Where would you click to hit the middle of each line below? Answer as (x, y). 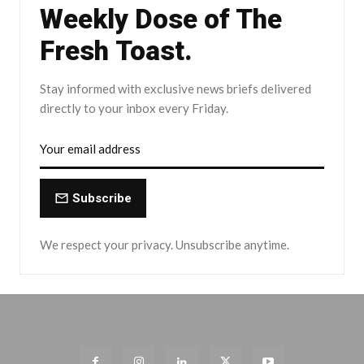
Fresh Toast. (116, 51)
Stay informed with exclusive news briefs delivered (175, 89)
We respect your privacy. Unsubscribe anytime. (165, 245)
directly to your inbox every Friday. (134, 108)
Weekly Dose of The (161, 19)
